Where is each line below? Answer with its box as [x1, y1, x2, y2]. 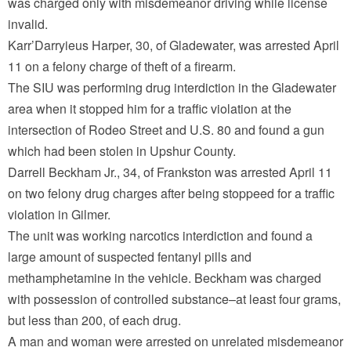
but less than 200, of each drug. [8, 311, 181, 329]
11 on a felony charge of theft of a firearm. [8, 57, 236, 75]
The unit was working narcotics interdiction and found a [8, 226, 313, 244]
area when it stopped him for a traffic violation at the [8, 100, 291, 118]
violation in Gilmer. [8, 205, 110, 223]
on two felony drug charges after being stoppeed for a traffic [8, 184, 335, 202]
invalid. [8, 15, 48, 33]
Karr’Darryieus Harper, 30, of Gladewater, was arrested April [8, 36, 339, 54]
